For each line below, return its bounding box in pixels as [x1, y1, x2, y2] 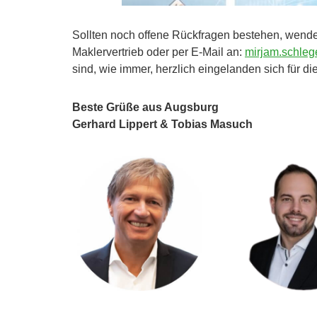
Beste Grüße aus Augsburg [72, 101, 219, 114]
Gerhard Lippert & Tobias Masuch [72, 118, 253, 131]
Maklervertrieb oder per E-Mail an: [72, 46, 245, 59]
